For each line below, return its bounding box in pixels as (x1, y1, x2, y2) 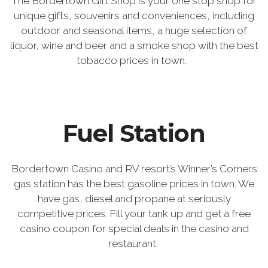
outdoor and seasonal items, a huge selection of (21, 24, 247, 36)
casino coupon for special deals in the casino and (19, 223, 249, 235)
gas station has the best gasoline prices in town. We (14, 178, 254, 190)
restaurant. (108, 237, 160, 250)
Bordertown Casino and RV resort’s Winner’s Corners (11, 163, 257, 175)
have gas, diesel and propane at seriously (37, 193, 231, 205)
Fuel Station (63, 118, 205, 148)
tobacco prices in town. (77, 54, 191, 66)
